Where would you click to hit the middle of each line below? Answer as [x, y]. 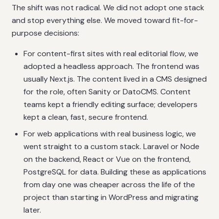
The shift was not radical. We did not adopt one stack [108, 8]
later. [32, 210]
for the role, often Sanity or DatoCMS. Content [107, 92]
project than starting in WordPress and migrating [111, 197]
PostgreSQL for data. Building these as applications [115, 172]
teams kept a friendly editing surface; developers [110, 104]
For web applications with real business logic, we [110, 134]
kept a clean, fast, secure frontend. [86, 117]
